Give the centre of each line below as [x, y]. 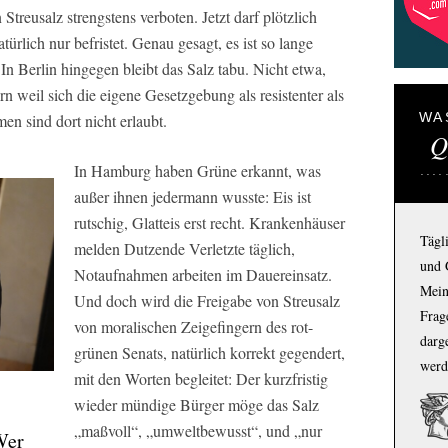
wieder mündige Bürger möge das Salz [196, 404]
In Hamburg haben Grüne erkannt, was [197, 170]
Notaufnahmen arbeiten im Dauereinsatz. [203, 274]
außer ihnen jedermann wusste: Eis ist [192, 196]
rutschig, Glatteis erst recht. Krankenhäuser [209, 222]
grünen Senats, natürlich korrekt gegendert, [209, 352]
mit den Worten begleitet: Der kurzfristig [201, 378]
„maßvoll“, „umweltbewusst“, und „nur [198, 430]
